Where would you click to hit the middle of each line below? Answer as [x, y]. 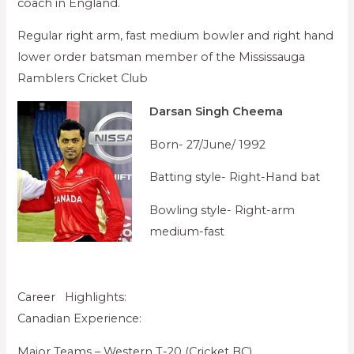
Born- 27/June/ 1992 [208, 144]
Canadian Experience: [80, 318]
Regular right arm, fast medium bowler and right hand [176, 36]
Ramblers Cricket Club [83, 79]
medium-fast [187, 231]
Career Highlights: [72, 297]
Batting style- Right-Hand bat [235, 177]
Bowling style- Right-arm [222, 210]
